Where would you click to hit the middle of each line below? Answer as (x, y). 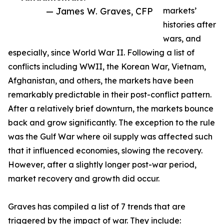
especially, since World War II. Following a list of (101, 53)
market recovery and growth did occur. (84, 179)
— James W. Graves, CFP (99, 11)
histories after (189, 25)
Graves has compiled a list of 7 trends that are (97, 207)
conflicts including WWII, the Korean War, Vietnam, (107, 67)
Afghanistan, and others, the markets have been (101, 81)
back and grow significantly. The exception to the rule (111, 123)
